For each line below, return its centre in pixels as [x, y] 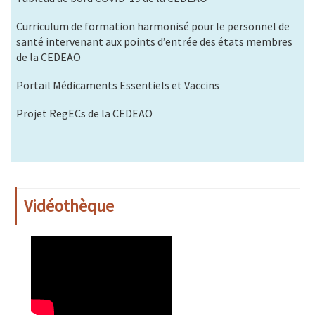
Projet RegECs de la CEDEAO [84, 114]
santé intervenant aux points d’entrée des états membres [154, 42]
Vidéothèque [69, 206]
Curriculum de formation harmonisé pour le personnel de [153, 26]
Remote [50, 256]
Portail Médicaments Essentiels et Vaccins [118, 85]
